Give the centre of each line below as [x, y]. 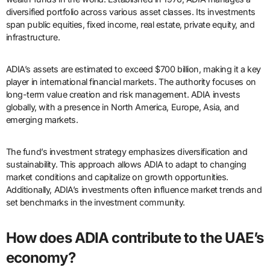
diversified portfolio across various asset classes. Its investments [130, 12]
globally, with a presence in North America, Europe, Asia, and [122, 107]
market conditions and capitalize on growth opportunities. [117, 177]
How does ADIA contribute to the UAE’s [135, 238]
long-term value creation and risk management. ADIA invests [123, 95]
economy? [40, 258]
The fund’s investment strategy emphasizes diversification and [127, 152]
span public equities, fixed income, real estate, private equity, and [130, 25]
